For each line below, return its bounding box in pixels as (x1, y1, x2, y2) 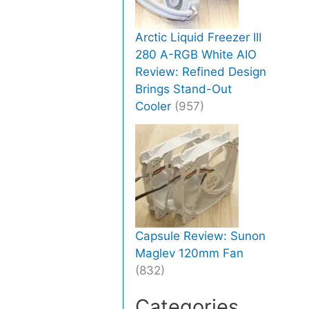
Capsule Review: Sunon (135, 228, 266, 243)
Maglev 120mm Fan (135, 246, 244, 260)
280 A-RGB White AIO (135, 48, 257, 62)
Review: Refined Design (135, 65, 267, 79)
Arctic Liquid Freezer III (135, 30, 262, 45)
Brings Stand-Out (135, 82, 232, 97)
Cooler (135, 99, 172, 114)
